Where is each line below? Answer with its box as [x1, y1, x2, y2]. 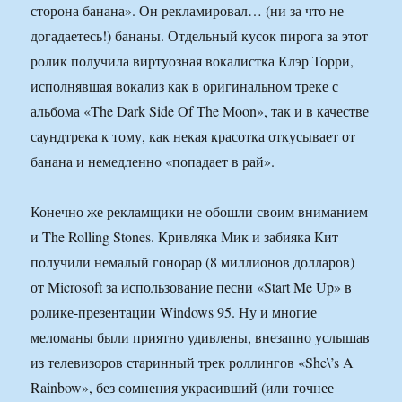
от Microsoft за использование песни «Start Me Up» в [31, 277, 353, 297]
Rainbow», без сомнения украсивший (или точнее [31, 378, 335, 398]
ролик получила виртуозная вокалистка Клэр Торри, [31, 51, 354, 71]
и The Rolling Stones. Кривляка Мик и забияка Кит [31, 227, 339, 247]
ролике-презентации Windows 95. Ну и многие [31, 302, 318, 322]
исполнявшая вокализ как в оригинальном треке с [31, 76, 339, 96]
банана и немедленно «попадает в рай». [31, 152, 275, 171]
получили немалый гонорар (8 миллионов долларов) [31, 252, 355, 272]
